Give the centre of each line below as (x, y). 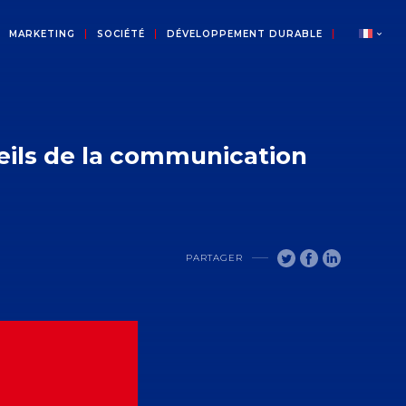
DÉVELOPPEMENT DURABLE (244, 34)
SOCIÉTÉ (121, 34)
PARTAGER (214, 258)
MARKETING (42, 34)
